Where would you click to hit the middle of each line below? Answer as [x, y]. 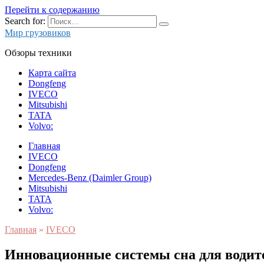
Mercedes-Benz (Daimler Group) [90, 178]
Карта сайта [52, 73]
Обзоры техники [38, 53]
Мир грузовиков [38, 33]
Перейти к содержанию [52, 10]
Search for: [25, 21]
